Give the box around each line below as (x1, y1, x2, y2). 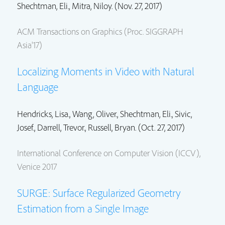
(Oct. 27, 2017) (136, 122, 185, 134)
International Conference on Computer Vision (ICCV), (17, 147, 200, 159)
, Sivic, (172, 108, 192, 120)
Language (17, 80, 58, 94)
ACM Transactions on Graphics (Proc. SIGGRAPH (17, 26, 183, 38)
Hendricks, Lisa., (17, 108, 72, 120)
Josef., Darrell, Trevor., (17, 122, 88, 134)
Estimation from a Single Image (17, 201, 149, 216)
